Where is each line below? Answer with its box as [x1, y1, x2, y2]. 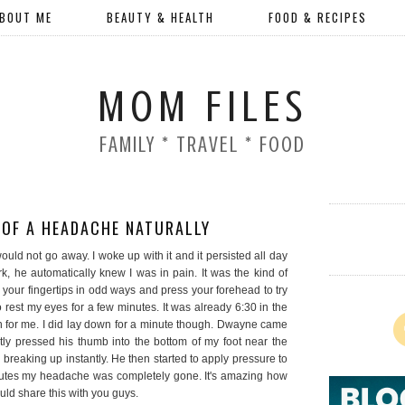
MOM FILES [98, 81, 307, 133]
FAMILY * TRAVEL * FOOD [99, 133, 306, 158]
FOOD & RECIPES [268, 8, 367, 26]
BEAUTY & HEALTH [106, 8, 214, 26]
